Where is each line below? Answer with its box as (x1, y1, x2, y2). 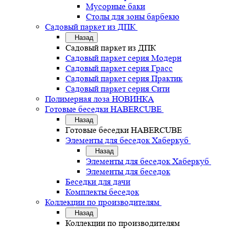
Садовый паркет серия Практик (65, 74, 182, 84)
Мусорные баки (86, 2, 145, 12)
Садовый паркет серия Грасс (65, 63, 173, 74)
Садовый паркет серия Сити (65, 84, 170, 94)
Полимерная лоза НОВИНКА (45, 94, 154, 104)
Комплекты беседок (65, 187, 139, 197)
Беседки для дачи (65, 177, 130, 187)
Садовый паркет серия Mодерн (65, 53, 181, 63)
